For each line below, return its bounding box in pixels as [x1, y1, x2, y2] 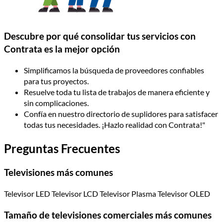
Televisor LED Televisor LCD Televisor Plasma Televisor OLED [4, 189, 210, 199]
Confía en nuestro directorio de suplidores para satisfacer [24, 109, 218, 118]
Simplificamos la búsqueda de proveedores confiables [24, 65, 204, 75]
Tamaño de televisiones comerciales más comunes [4, 209, 212, 221]
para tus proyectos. [24, 76, 89, 86]
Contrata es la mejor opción [4, 43, 120, 55]
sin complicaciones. [24, 98, 89, 108]
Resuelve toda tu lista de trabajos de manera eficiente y [24, 87, 210, 97]
